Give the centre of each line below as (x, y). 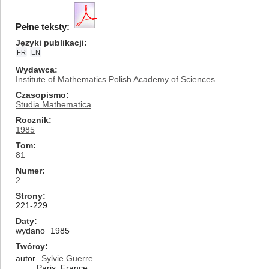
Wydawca (35, 70)
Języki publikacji (50, 43)
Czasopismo (41, 95)
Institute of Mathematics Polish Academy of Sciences (115, 79)
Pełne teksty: (43, 27)
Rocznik (32, 120)
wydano (30, 231)
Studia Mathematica (53, 104)
